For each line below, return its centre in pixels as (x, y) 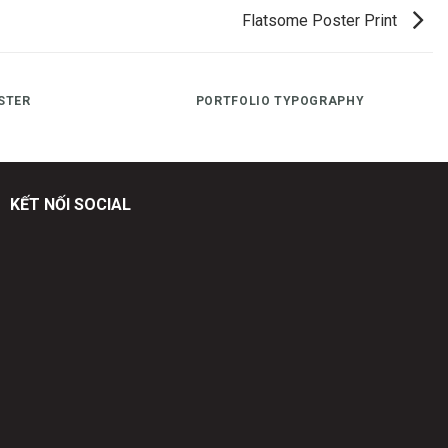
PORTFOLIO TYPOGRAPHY (280, 100)
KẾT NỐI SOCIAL (70, 204)
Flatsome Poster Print (321, 20)
